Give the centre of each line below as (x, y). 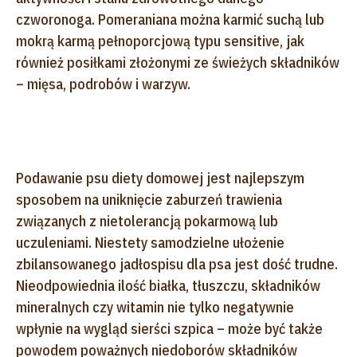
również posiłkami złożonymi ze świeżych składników (178, 62)
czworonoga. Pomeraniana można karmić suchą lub (170, 19)
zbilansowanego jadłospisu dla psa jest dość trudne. (177, 264)
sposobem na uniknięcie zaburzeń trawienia (149, 199)
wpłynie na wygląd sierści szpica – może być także (169, 328)
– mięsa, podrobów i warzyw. (105, 84)
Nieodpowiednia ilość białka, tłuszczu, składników (168, 285)
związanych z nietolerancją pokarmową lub (147, 221)
